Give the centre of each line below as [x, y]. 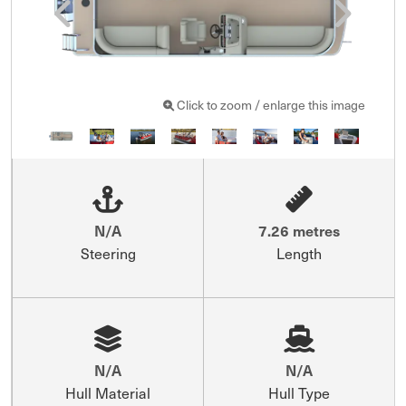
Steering [108, 253]
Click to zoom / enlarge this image [270, 105]
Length [299, 253]
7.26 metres [299, 230]
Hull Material [108, 392]
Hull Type [299, 392]
